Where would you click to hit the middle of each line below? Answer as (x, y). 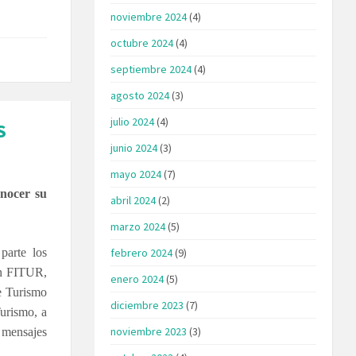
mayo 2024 (136, 174)
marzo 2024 (138, 226)
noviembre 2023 (149, 331)
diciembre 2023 (147, 305)
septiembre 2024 (151, 69)
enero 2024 (137, 279)
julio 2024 (133, 121)
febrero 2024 (142, 252)
